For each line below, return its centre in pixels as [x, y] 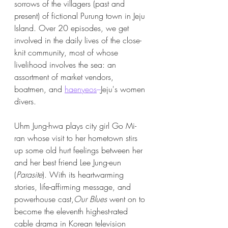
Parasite [29, 175]
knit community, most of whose [67, 53]
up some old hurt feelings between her [80, 150]
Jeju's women [124, 89]
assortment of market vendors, [65, 77]
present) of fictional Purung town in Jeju [81, 16]
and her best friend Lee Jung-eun [69, 163]
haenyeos [81, 89]
